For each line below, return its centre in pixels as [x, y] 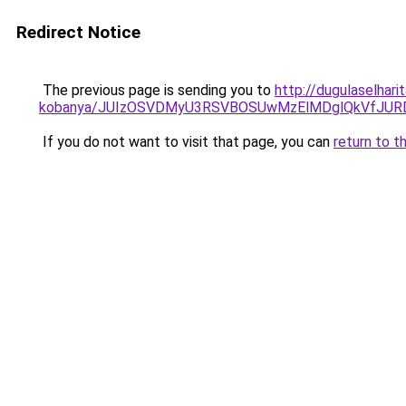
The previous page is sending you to [157, 90]
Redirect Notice [78, 32]
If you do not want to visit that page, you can [186, 142]
